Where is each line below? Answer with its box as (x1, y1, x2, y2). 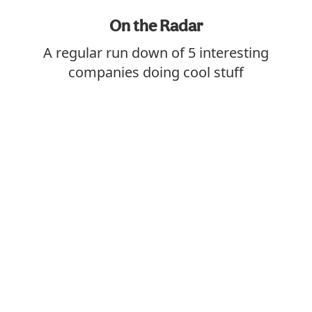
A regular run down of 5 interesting (43, 43, 269, 62)
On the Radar (109, 15, 203, 36)
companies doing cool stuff (68, 63, 244, 81)
